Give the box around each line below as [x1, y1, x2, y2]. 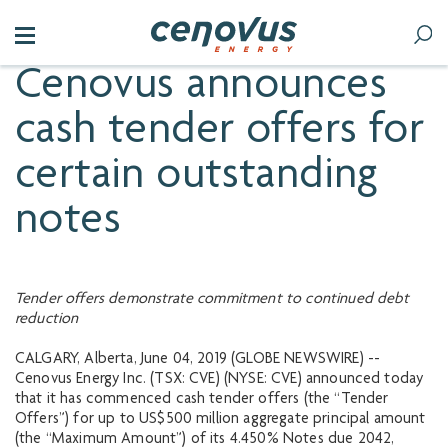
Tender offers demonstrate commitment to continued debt [15, 292, 410, 308]
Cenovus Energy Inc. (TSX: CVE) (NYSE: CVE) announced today [15, 372, 424, 388]
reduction [15, 312, 79, 328]
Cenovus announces [15, 65, 387, 110]
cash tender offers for [15, 110, 425, 155]
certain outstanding [15, 155, 379, 200]
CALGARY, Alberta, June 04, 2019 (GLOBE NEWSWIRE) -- [15, 352, 381, 368]
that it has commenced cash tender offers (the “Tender [15, 392, 389, 408]
